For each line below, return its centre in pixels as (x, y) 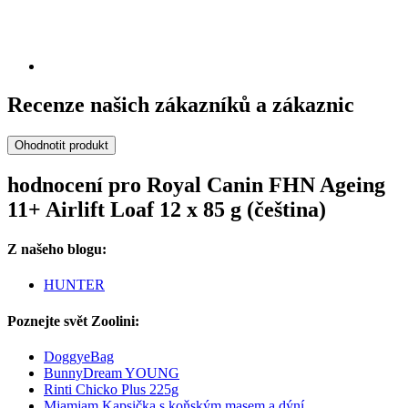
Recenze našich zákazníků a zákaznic (181, 105)
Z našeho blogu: (57, 250)
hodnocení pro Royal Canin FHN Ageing (196, 184)
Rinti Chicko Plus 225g (111, 389)
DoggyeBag (79, 356)
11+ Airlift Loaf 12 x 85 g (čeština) (167, 209)
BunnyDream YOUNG (112, 372)
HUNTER (74, 285)
